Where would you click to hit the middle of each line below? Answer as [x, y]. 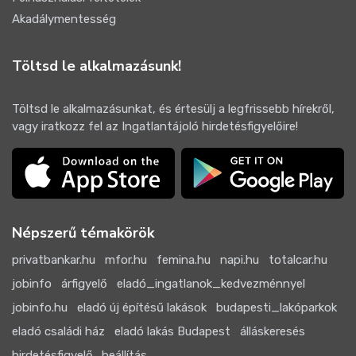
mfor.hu [126, 259]
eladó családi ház [58, 331]
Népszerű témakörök [83, 232]
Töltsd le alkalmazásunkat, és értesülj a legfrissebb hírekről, [173, 108]
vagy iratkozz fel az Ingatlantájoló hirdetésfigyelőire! [155, 126]
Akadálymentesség [64, 19]
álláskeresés [273, 331]
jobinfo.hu [40, 307]
